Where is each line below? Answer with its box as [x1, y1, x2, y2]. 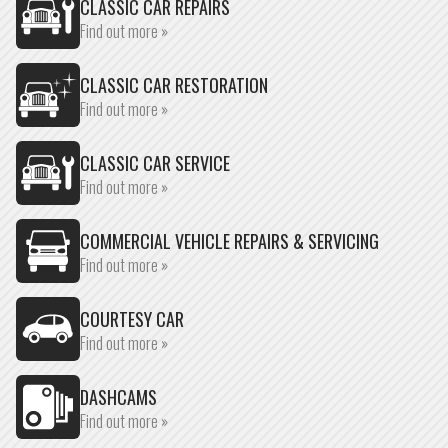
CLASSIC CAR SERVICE [80, 150, 230, 176]
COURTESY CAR [80, 306, 184, 332]
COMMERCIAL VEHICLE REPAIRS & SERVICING [80, 228, 379, 254]
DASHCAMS [80, 384, 157, 410]
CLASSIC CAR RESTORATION [80, 72, 268, 98]
